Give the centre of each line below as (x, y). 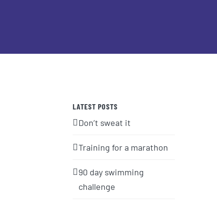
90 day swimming (111, 172)
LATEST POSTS (95, 106)
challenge (97, 186)
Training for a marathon (124, 147)
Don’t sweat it (105, 122)
